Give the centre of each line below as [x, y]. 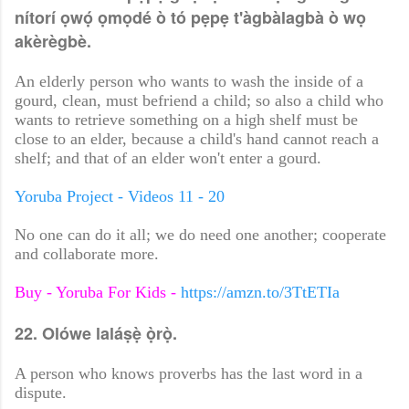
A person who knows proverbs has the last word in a [189, 374]
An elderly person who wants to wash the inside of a [189, 82]
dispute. [41, 393]
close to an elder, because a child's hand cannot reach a [197, 139]
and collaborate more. [87, 254]
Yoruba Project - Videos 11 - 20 [120, 197]
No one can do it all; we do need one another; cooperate [200, 235]
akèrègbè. [53, 42]
